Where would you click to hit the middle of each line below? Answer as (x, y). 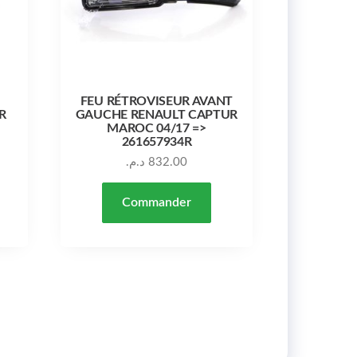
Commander (156, 202)
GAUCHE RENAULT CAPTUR (157, 114)
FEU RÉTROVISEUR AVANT (157, 101)
